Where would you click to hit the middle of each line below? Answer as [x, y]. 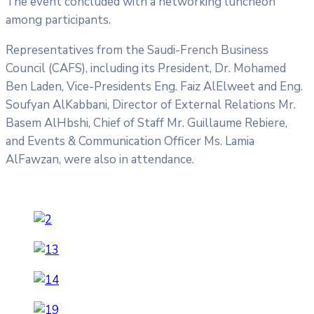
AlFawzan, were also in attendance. [100, 159]
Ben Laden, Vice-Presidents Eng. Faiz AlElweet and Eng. [154, 86]
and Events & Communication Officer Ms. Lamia [130, 141]
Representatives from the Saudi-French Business [137, 50]
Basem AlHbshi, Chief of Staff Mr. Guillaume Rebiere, [146, 123]
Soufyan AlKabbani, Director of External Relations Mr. [151, 104]
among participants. [58, 20]
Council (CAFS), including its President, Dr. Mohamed [146, 68]
